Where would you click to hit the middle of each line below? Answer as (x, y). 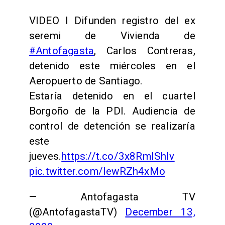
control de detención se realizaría (112, 126)
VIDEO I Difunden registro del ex (112, 21)
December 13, (160, 212)
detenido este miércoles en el (112, 66)
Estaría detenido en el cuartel (112, 96)
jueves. (45, 156)
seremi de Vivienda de (112, 36)
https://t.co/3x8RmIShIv (118, 156)
